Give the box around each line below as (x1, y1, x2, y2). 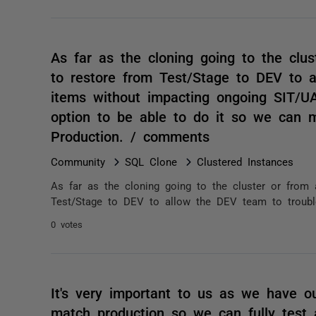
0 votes (51, 219, 83, 229)
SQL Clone (125, 156, 177, 166)
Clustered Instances (197, 156, 293, 166)
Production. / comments (51, 128, 209, 142)
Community (51, 156, 105, 166)
